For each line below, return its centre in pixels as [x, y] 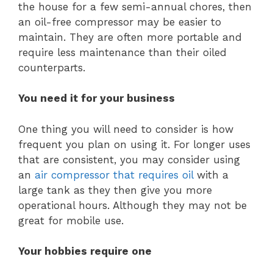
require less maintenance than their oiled [122, 52]
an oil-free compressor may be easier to [120, 22]
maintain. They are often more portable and [130, 37]
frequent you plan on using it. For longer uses [134, 144]
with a [211, 175]
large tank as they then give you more [115, 190]
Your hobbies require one [85, 251]
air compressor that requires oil [114, 175]
